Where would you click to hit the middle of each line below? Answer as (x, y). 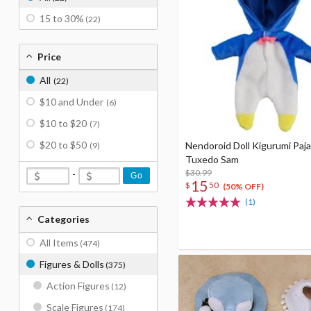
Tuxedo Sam (212, 159)
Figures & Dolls (72, 264)
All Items (59, 243)
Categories (64, 219)
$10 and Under (72, 102)
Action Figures (78, 286)
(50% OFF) (243, 187)
